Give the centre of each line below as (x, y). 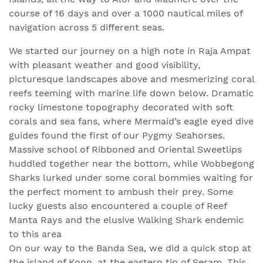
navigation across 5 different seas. (87, 27)
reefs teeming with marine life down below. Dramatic (131, 93)
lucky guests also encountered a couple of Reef (118, 206)
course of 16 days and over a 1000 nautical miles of (126, 13)
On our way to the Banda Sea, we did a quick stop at (130, 248)
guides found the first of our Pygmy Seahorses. (117, 135)
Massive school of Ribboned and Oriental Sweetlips (125, 149)
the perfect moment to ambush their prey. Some (121, 192)
